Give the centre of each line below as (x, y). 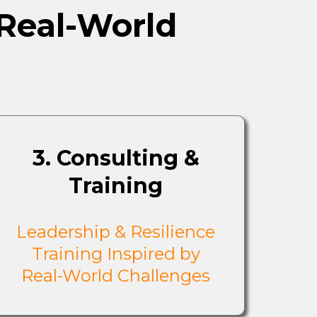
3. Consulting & (116, 158)
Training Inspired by (116, 254)
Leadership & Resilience (116, 232)
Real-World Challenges (116, 276)
